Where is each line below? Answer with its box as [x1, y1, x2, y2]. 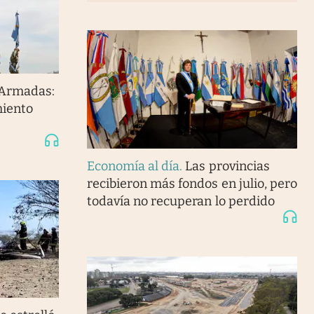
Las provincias [185, 158, 270, 174]
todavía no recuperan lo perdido [86, 193, 275, 209]
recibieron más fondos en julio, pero [86, 175, 297, 191]
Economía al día [86, 158, 180, 174]
